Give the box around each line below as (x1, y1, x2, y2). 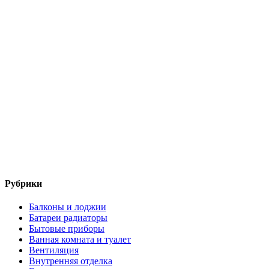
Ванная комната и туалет (29, 234, 131, 245)
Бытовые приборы (29, 223, 104, 234)
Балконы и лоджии (29, 202, 106, 213)
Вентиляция (29, 245, 79, 256)
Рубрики (5, 178, 42, 189)
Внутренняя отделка (29, 256, 112, 267)
